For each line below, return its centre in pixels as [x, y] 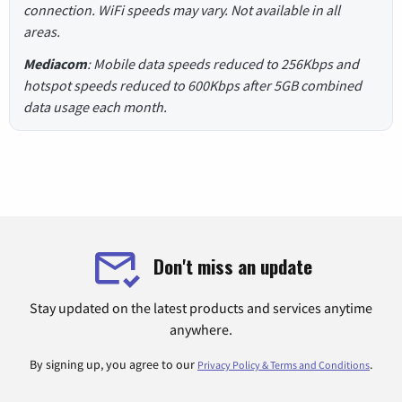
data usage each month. [95, 107]
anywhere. [201, 330]
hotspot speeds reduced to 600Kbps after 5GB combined [192, 86]
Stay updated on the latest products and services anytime [201, 308]
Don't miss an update [232, 266]
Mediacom [55, 64]
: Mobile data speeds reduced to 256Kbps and [223, 64]
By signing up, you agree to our [114, 365]
